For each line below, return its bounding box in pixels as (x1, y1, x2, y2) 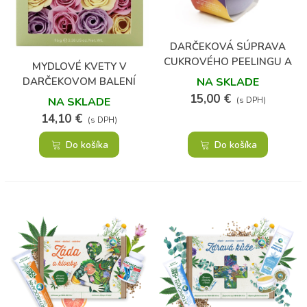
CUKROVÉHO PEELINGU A (163, 55, 292, 69)
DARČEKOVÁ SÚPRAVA (169, 40, 286, 54)
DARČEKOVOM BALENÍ (23, 75, 136, 89)
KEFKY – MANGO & (182, 70, 273, 84)
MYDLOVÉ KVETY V (32, 60, 127, 74)
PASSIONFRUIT (190, 85, 265, 99)
